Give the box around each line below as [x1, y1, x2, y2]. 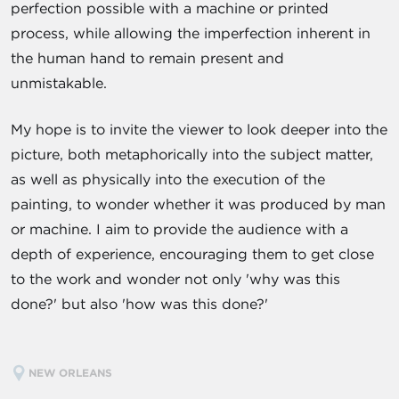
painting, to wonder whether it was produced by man [11, 194, 386, 213]
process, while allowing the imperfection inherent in [11, 23, 370, 42]
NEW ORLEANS [28, 364, 116, 379]
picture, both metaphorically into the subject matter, [11, 144, 373, 163]
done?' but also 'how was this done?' [11, 294, 268, 313]
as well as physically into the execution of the [11, 169, 325, 188]
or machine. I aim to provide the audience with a [11, 219, 348, 238]
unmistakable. [11, 73, 116, 92]
